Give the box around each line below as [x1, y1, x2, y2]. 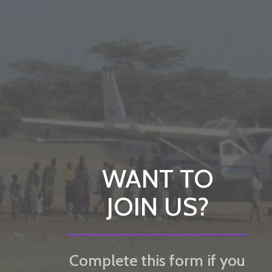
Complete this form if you [69, 250, 245, 270]
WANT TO [102, 162, 214, 194]
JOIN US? [107, 190, 209, 222]
